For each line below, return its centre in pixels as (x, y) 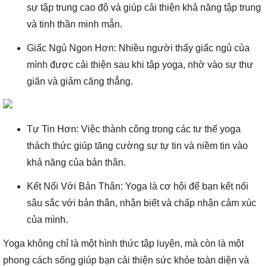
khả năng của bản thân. (76, 162)
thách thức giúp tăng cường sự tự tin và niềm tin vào (137, 146)
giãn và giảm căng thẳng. (80, 81)
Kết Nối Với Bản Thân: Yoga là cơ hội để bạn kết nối (138, 186)
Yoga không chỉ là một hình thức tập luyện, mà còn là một (123, 243)
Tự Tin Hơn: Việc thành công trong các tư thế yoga (134, 129)
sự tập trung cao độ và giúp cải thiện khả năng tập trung (144, 7)
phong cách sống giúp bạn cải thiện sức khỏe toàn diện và (126, 260)
